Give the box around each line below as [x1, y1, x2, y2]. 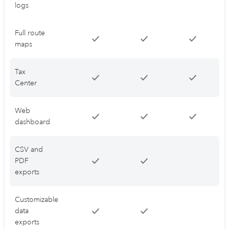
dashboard [15, 118, 50, 127]
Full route [15, 29, 45, 38]
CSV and [15, 145, 43, 154]
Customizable [15, 195, 58, 204]
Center [15, 79, 37, 88]
